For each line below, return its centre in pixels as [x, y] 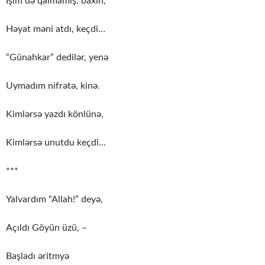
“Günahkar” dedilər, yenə [57, 58]
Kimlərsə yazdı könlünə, [55, 114]
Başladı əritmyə [38, 256]
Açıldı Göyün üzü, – [46, 228]
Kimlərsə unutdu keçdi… [56, 143]
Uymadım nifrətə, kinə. [53, 86]
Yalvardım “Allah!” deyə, [54, 200]
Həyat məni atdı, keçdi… [56, 29]
